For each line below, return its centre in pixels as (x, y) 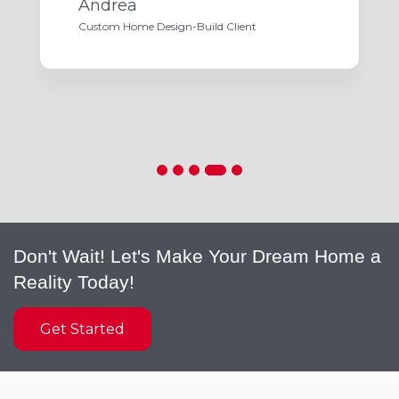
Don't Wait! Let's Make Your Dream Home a (197, 256)
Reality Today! (74, 282)
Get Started (82, 330)
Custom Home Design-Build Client (167, 27)
